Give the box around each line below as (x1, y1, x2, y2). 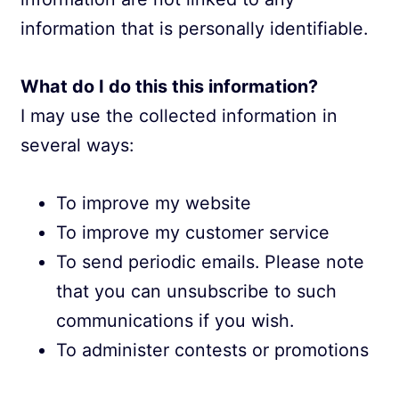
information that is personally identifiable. (20, 17, 369, 39)
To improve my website (56, 191, 252, 214)
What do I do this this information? (20, 75, 319, 97)
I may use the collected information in (20, 104, 338, 126)
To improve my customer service (56, 221, 330, 243)
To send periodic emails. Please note (56, 250, 365, 273)
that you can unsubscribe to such (56, 280, 338, 302)
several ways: (20, 134, 134, 156)
